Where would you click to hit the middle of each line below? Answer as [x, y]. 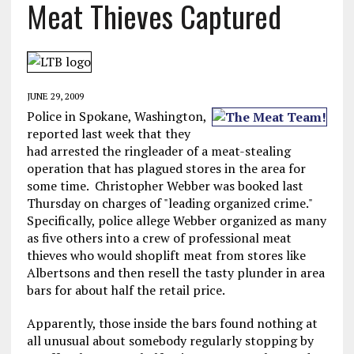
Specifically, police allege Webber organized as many [176, 220]
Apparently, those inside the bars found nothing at [172, 323]
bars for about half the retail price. [126, 290]
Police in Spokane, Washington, [116, 116]
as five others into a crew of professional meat [159, 238]
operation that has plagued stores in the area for [166, 168]
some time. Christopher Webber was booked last [165, 186]
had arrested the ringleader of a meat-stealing [158, 151]
